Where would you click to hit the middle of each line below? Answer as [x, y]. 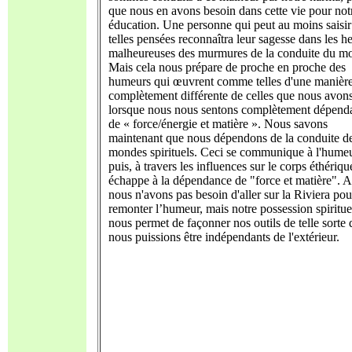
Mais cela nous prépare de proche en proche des [227, 67]
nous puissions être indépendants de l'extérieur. [224, 237]
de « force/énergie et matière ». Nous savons [218, 124]
